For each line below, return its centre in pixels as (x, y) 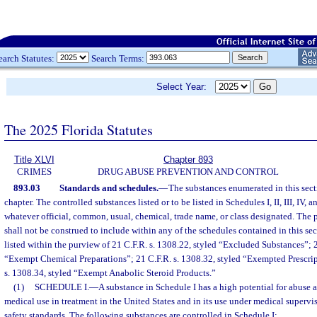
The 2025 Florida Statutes (79, 129)
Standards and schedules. (109, 188)
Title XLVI (34, 160)
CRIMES (34, 172)
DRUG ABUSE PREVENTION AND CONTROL (188, 172)
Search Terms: (118, 58)
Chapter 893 (188, 160)
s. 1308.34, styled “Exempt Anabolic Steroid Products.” (110, 273)
